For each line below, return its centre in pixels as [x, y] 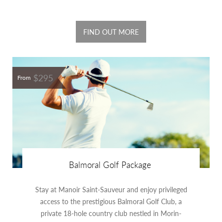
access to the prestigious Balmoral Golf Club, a [111, 201]
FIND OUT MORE [111, 32]
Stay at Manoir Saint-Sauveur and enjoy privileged [111, 190]
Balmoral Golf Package [110, 165]
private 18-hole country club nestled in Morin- [111, 213]
